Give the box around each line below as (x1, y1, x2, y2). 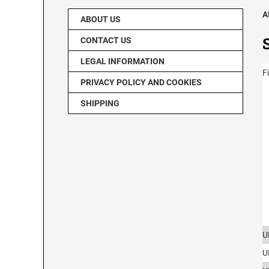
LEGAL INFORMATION (80, 56, 165, 67)
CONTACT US (80, 35, 131, 46)
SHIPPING (80, 98, 119, 109)
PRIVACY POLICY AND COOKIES (80, 77, 202, 88)
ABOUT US (80, 14, 121, 25)
